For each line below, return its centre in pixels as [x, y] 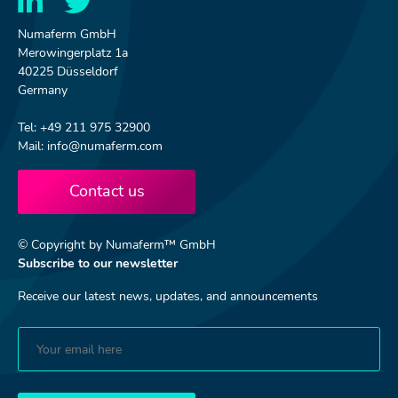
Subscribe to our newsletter [98, 263]
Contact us [107, 191]
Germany [43, 90]
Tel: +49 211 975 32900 [84, 127]
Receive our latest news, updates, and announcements [168, 296]
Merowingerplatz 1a [73, 53]
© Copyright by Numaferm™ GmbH [117, 245]
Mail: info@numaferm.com [90, 146]
